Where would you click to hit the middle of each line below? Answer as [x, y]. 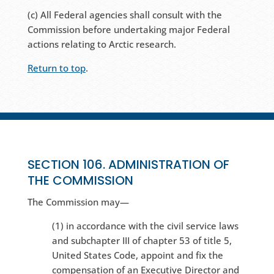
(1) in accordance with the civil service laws [145, 226]
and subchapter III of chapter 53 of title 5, [142, 241]
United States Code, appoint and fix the [137, 255]
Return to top [56, 68]
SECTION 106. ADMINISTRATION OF [128, 165]
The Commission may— [78, 202]
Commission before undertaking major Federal [128, 30]
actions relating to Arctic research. [102, 44]
